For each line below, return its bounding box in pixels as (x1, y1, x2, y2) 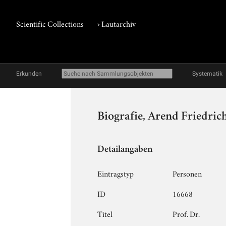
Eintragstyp (97, 167, 134, 179)
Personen (173, 167, 202, 179)
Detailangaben (97, 145, 153, 155)
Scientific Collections (16, 18, 84, 29)
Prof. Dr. (173, 207, 200, 219)
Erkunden (16, 70, 42, 77)
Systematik (192, 70, 222, 77)
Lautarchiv (101, 18, 136, 29)
